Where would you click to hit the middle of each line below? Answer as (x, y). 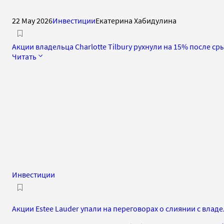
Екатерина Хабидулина (136, 20)
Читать (24, 56)
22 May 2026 (32, 20)
